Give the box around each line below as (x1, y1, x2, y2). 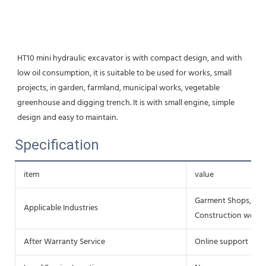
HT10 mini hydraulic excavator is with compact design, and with (17, 51, 242, 65)
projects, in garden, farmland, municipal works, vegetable (17, 81, 220, 95)
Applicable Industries (24, 201, 98, 215)
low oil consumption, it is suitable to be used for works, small (17, 66, 232, 80)
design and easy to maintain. (17, 110, 118, 125)
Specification (15, 136, 99, 153)
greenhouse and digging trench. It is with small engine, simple (17, 96, 235, 110)
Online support (195, 235, 248, 249)
